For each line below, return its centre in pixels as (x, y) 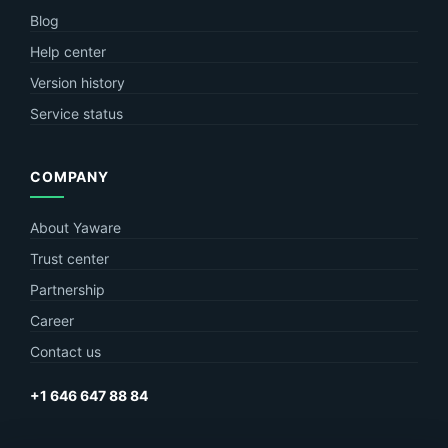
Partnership (67, 289)
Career (52, 320)
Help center (68, 51)
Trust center (69, 258)
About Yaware (75, 227)
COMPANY (69, 176)
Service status (76, 113)
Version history (77, 82)
